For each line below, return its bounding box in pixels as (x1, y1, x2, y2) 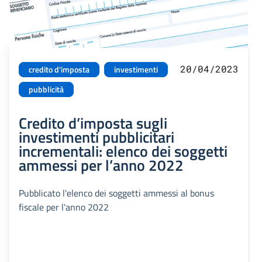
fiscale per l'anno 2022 (19, 199, 109, 214)
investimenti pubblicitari (19, 125, 174, 149)
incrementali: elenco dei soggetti (19, 139, 227, 163)
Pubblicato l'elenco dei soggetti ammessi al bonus (19, 185, 214, 200)
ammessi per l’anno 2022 (19, 153, 184, 177)
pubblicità (29, 82, 64, 96)
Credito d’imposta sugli (19, 111, 167, 135)
